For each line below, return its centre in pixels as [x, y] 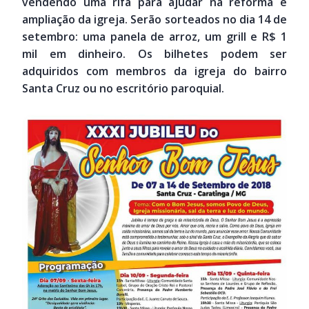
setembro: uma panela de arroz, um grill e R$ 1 [154, 37]
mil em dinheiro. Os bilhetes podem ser [154, 54]
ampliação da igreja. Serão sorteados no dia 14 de [154, 20]
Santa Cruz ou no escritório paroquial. [123, 89]
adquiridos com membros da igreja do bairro [154, 71]
